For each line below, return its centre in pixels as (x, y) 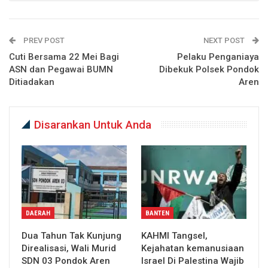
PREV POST (43, 41)
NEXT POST (225, 41)
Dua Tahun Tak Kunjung (71, 236)
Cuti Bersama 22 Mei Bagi (64, 57)
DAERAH (38, 214)
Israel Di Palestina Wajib (193, 261)
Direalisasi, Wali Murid (69, 249)
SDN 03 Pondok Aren (66, 261)
